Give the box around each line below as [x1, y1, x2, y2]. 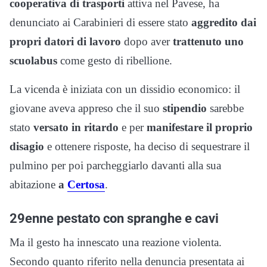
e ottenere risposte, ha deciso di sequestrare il [44, 139, 250, 153]
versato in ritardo [33, 120, 119, 133]
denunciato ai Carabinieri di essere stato [10, 15, 188, 29]
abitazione [10, 178, 58, 191]
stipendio [163, 101, 207, 114]
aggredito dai [188, 15, 256, 29]
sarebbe [207, 101, 244, 114]
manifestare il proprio [147, 120, 253, 133]
